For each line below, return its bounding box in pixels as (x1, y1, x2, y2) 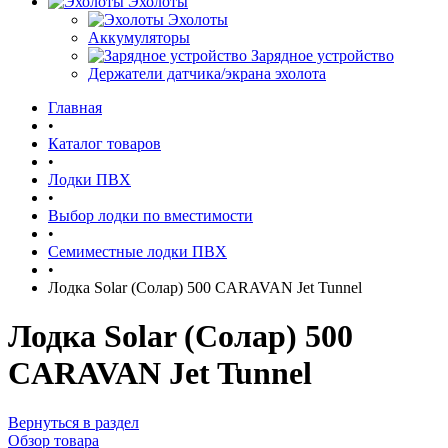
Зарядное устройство (251, 47, 394, 64)
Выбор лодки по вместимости (48, 207, 253, 224)
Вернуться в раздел (8, 413, 139, 431)
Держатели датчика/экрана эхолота (88, 65, 326, 82)
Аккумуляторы (88, 29, 190, 46)
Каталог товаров (48, 135, 161, 152)
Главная (48, 99, 102, 116)
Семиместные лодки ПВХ (48, 243, 227, 260)
